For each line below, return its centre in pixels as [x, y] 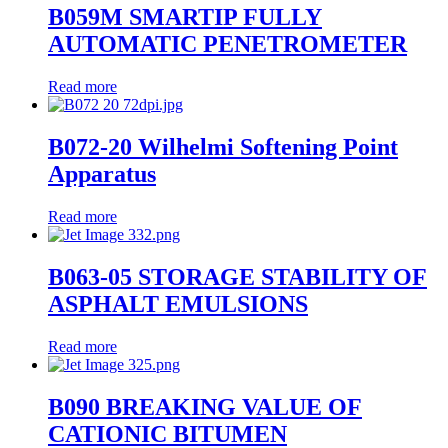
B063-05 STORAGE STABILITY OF [237, 277]
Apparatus [102, 174]
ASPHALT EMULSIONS [178, 304]
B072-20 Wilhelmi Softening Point [223, 147]
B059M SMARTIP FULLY [185, 17]
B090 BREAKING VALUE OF [205, 406]
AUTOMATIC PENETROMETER [227, 44]
